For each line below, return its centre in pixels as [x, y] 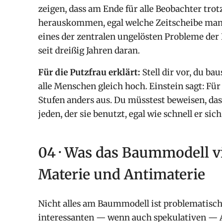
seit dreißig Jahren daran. [89, 51]
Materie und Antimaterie [122, 175]
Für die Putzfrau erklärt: [89, 73]
